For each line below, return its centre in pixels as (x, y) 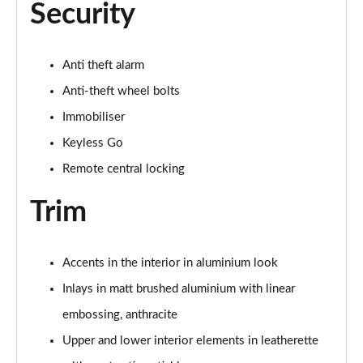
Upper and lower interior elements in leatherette (190, 341)
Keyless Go (93, 143)
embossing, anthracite (120, 315)
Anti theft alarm (103, 65)
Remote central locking (124, 169)
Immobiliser (94, 117)
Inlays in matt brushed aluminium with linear (179, 289)
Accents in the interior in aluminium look (170, 263)
